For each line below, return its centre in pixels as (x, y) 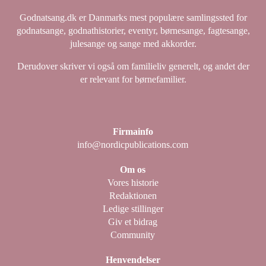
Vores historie (133, 182)
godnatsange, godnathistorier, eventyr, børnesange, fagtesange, (133, 30)
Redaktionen (133, 195)
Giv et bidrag (133, 221)
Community (133, 235)
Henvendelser (133, 259)
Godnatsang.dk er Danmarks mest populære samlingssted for (133, 17)
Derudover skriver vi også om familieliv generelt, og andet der (133, 66)
